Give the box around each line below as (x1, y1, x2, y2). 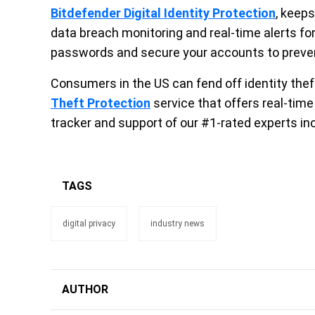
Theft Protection (51, 96, 150, 111)
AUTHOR (62, 283, 108, 297)
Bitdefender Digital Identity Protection (51, 6, 276, 21)
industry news (150, 219, 205, 229)
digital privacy (63, 219, 115, 229)
